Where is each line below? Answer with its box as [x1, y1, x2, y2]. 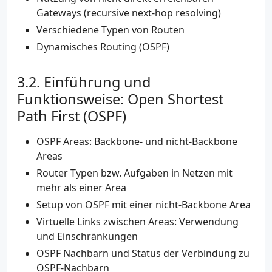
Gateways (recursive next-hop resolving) [36, 6, 221, 20]
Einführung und [44, 72, 151, 92]
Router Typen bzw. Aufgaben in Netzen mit [36, 166, 233, 180]
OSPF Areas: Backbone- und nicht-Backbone [36, 135, 237, 149]
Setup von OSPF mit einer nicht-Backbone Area [36, 198, 251, 212]
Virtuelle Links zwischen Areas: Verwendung [36, 215, 239, 229]
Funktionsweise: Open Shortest [17, 89, 223, 109]
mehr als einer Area [36, 181, 126, 195]
